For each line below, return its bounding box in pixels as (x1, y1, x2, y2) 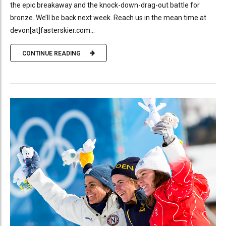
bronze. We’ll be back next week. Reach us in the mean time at (10, 14, 206, 22)
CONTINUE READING (22, 49, 81, 57)
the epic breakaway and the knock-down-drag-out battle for (10, 1, 200, 10)
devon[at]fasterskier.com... (10, 26, 95, 35)
